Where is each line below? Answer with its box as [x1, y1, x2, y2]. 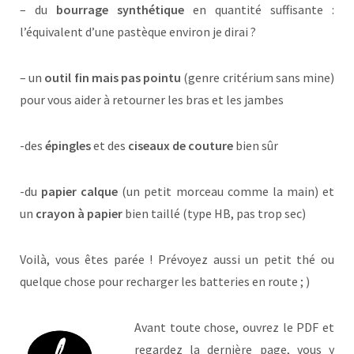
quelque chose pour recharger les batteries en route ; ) [20, 273, 310, 290]
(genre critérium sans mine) [181, 70, 335, 86]
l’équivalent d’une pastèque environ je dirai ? [20, 24, 258, 40]
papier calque [41, 183, 119, 200]
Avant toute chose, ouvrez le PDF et [134, 319, 334, 336]
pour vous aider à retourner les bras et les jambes [20, 92, 284, 108]
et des [91, 137, 128, 154]
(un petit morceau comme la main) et [118, 183, 335, 200]
